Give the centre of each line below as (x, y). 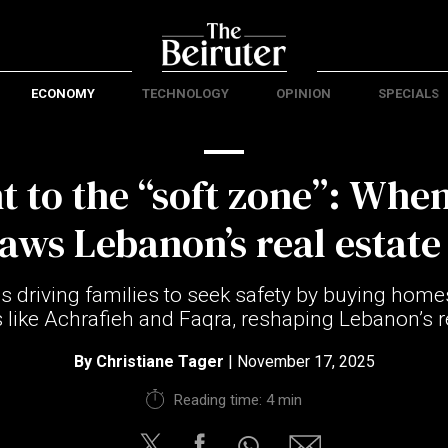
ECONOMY (62, 93)
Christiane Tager (159, 361)
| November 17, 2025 (299, 361)
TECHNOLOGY (185, 93)
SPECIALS (408, 93)
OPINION (303, 93)
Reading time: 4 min (237, 400)
